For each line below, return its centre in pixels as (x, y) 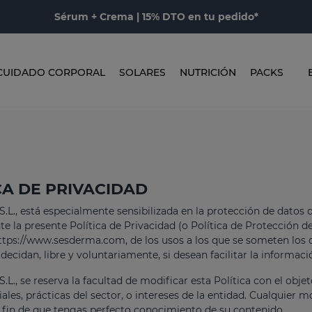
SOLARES (142, 72)
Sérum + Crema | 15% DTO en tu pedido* (156, 17)
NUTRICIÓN (208, 72)
